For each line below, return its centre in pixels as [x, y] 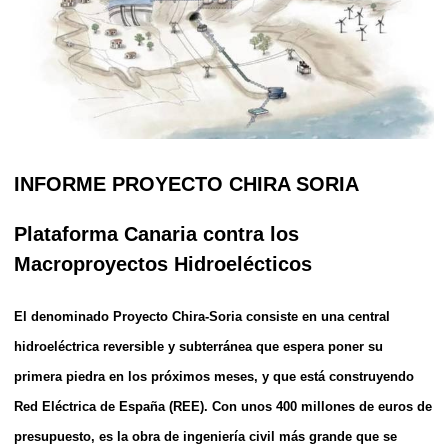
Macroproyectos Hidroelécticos [163, 263]
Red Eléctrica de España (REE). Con [127, 406]
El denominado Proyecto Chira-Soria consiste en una [181, 316]
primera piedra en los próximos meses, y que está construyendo [214, 376]
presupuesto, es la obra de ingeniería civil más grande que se [205, 436]
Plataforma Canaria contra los [156, 233]
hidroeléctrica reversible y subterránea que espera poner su [198, 346]
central [369, 316]
